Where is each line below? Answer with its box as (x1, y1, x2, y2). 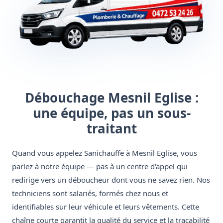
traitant (86, 119, 137, 138)
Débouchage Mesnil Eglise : (24, 89, 199, 107)
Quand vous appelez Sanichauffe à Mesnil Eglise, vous (12, 148, 197, 158)
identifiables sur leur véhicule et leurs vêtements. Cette (12, 202, 199, 212)
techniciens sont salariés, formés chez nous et (12, 188, 168, 199)
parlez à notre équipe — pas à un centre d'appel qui (12, 161, 188, 172)
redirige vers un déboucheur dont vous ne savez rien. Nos (12, 175, 210, 185)
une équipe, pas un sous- (32, 104, 191, 122)
